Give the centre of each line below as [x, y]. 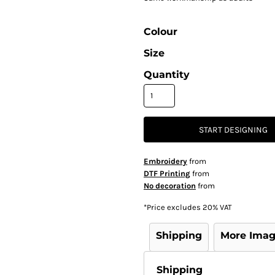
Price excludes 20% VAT [189, 207]
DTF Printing [167, 173]
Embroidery [165, 161]
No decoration [170, 186]
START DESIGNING [233, 130]
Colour [161, 32]
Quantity [167, 75]
